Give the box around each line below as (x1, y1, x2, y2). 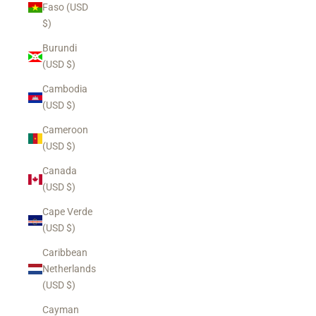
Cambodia (42, 83, 87, 95)
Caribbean (42, 247, 87, 258)
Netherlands (42, 263, 96, 274)
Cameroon (42, 124, 88, 135)
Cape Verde (42, 206, 92, 217)
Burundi (42, 42, 77, 54)
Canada (42, 165, 77, 176)
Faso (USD (42, 1, 88, 13)
